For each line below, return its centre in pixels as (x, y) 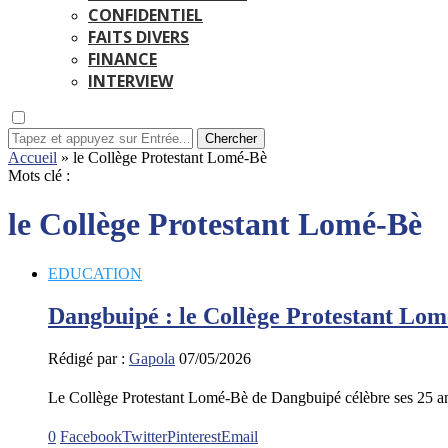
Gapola (152, 358)
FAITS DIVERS (138, 37)
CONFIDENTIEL (145, 15)
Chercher (231, 138)
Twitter (144, 436)
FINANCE (122, 59)
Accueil (32, 157)
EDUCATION (95, 273)
